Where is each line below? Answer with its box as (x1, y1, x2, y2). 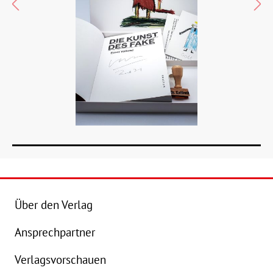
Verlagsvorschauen (15, 252, 106, 267)
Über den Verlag (15, 197, 93, 212)
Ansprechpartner (15, 224, 95, 239)
